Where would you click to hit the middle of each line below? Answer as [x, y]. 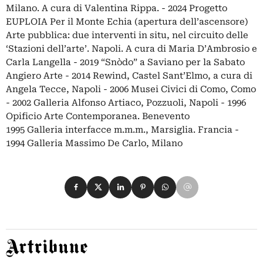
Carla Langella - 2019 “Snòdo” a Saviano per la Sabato [125, 62]
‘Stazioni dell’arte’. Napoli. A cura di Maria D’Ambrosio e [131, 48]
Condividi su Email [218, 182]
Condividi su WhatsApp [206, 182]
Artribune [23, 245]
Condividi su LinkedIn [159, 182]
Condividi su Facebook [116, 182]
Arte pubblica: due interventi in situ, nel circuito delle [127, 35]
